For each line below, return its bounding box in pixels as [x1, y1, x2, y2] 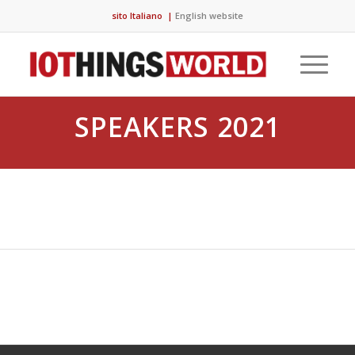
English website [174, 10, 243, 22]
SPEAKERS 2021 [74, 108, 281, 145]
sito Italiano [111, 10, 165, 22]
